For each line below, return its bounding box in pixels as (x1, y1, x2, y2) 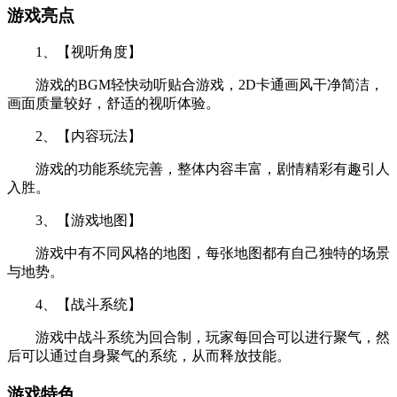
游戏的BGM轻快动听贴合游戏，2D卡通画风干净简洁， (7, 77, 384, 93)
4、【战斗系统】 (7, 297, 142, 313)
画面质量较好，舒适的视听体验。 (7, 96, 220, 112)
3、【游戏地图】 (7, 213, 142, 229)
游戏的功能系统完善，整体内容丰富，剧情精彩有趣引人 (7, 161, 390, 177)
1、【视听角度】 (7, 44, 142, 60)
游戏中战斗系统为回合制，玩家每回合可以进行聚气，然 (7, 330, 390, 346)
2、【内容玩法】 (7, 128, 142, 144)
